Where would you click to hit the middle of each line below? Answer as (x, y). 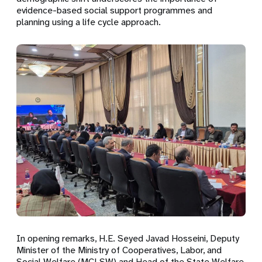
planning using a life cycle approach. (90, 22)
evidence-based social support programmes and (115, 11)
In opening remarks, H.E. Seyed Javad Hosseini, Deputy (128, 238)
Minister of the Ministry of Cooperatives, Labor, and (119, 250)
